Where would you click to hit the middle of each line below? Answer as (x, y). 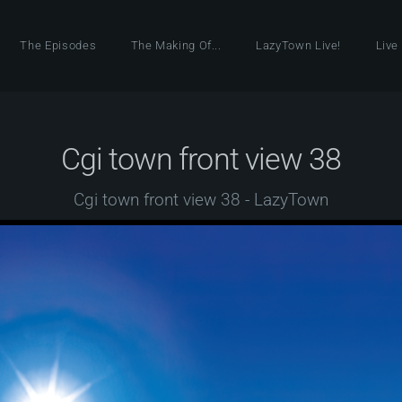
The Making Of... (176, 45)
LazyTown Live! (299, 45)
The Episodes (58, 45)
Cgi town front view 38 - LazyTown (201, 200)
